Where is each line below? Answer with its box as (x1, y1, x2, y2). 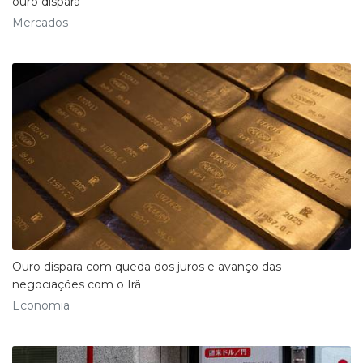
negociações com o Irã (12, 276, 141, 292)
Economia (12, 297, 70, 313)
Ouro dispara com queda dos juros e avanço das (12, 258, 281, 274)
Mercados (12, 15, 68, 30)
